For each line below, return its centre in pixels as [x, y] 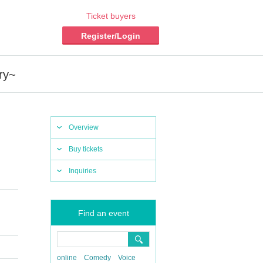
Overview [84, 127]
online [67, 258]
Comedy [97, 258]
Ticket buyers [111, 16]
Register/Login [111, 36]
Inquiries [82, 171]
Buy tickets [86, 149]
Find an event [103, 213]
